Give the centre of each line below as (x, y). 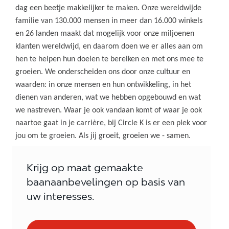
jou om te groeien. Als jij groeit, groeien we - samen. (103, 136)
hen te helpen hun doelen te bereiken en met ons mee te (109, 59)
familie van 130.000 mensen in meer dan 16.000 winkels (109, 21)
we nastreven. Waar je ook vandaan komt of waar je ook (109, 110)
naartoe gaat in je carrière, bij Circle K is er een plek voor (111, 123)
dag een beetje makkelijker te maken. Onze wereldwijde (108, 8)
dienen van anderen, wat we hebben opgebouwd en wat (108, 97)
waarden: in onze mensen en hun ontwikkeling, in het (103, 85)
